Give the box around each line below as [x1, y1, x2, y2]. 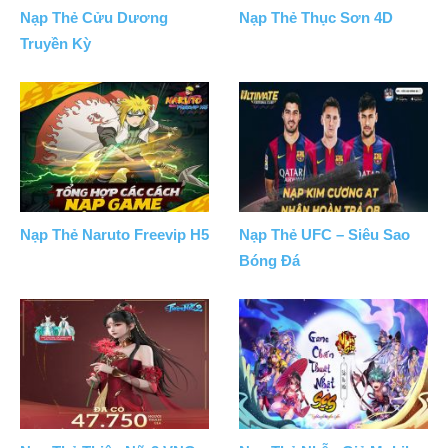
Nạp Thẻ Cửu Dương [20, 9, 168, 27]
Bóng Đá [239, 252, 300, 270]
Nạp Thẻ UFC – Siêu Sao [239, 226, 410, 244]
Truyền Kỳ [20, 35, 91, 53]
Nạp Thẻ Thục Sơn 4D [239, 9, 393, 27]
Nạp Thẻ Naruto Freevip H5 [20, 226, 209, 244]
